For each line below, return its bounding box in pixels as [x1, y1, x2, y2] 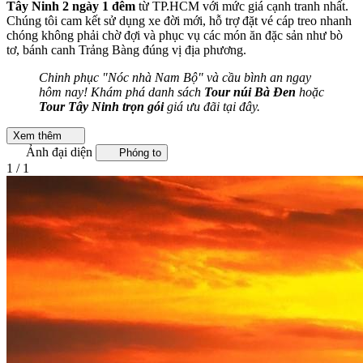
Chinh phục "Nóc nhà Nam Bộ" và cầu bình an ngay [39, 70, 311, 85]
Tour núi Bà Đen [204, 85, 296, 100]
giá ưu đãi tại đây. [164, 100, 260, 114]
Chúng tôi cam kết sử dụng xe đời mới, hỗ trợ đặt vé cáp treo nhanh [6, 14, 352, 28]
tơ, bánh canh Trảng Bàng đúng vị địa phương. [6, 43, 246, 58]
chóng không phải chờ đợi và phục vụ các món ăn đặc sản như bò [6, 28, 343, 43]
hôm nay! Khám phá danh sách [39, 85, 204, 100]
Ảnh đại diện [23, 145, 96, 160]
